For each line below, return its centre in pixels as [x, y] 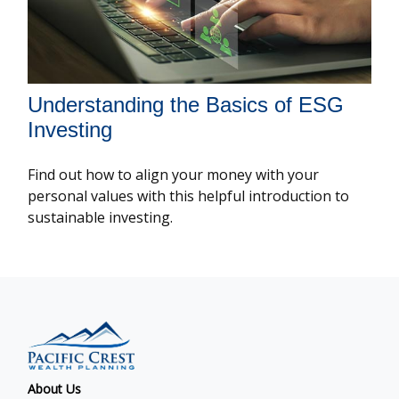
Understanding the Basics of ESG [186, 104]
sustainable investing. [101, 217]
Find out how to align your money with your [174, 174]
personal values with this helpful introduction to [189, 195]
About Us [55, 388]
